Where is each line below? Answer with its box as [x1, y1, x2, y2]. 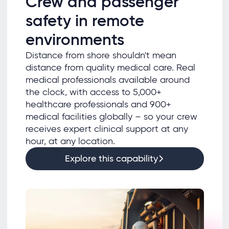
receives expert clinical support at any [25, 123, 188, 134]
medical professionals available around [25, 74, 190, 85]
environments [25, 29, 124, 50]
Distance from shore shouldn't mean [25, 49, 176, 61]
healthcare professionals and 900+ [25, 98, 171, 110]
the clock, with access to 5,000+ [25, 86, 162, 98]
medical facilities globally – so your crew [25, 110, 197, 122]
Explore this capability [64, 153, 158, 165]
